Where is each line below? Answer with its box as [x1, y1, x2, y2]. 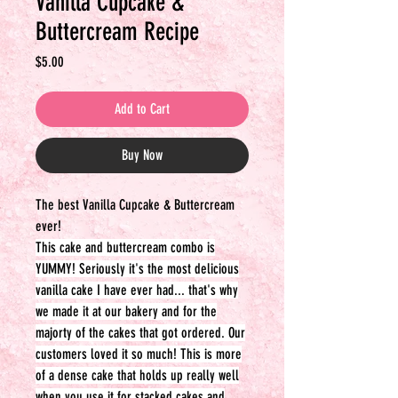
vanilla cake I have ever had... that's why [36, 282, 238, 298]
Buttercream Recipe [36, 17, 199, 46]
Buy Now [122, 147, 163, 163]
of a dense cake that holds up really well [36, 367, 239, 384]
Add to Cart [115, 100, 170, 117]
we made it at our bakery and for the [36, 303, 217, 320]
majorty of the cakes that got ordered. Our [36, 324, 245, 341]
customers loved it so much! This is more [36, 346, 242, 362]
